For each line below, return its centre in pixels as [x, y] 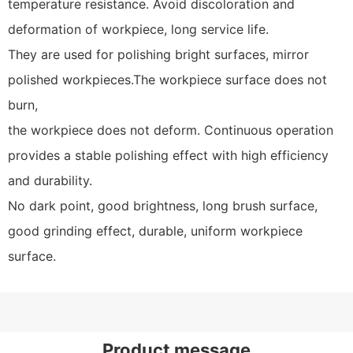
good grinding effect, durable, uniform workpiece [155, 231]
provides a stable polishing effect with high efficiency [170, 155]
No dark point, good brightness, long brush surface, [163, 206]
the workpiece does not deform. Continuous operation [171, 130]
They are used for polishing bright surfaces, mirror [158, 54]
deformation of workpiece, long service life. [138, 29]
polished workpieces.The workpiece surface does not [167, 80]
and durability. [50, 180]
